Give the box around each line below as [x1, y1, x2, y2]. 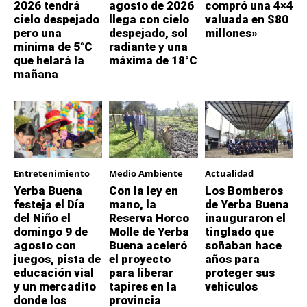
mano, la [109, 197, 157, 211]
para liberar [109, 265, 174, 280]
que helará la [14, 53, 84, 68]
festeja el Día [14, 197, 85, 211]
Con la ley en [109, 183, 179, 197]
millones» [204, 26, 258, 40]
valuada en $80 [204, 12, 288, 27]
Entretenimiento [14, 167, 90, 180]
